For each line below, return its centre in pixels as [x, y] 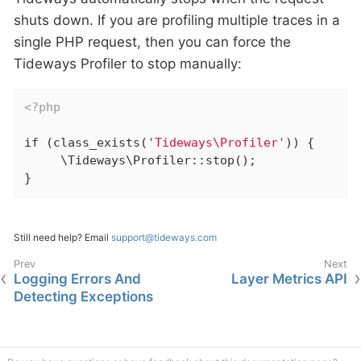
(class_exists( [93, 143]
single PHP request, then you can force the [152, 41]
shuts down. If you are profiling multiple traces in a [177, 20]
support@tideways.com [164, 238]
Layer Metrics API [289, 279]
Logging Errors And [77, 279]
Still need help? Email [62, 238]
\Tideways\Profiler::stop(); [140, 161]
